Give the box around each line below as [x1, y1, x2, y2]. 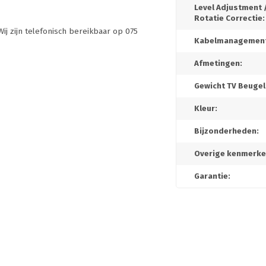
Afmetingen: [194, 59, 242, 68]
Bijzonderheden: [194, 126, 259, 136]
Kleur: [194, 104, 217, 113]
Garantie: [194, 172, 230, 181]
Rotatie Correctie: [194, 14, 265, 23]
